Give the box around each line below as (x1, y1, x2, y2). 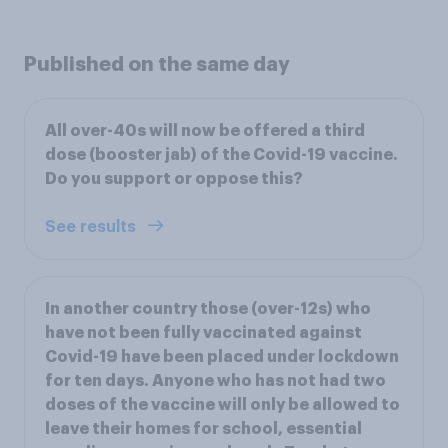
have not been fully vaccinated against (45, 324, 362, 341)
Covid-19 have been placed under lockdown (45, 348, 399, 365)
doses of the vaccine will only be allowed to (45, 396, 400, 413)
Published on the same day (24, 53, 290, 74)
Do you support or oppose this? (45, 170, 303, 187)
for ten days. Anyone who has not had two (45, 372, 386, 389)
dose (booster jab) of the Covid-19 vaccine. (45, 146, 398, 163)
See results (45, 218, 140, 235)
